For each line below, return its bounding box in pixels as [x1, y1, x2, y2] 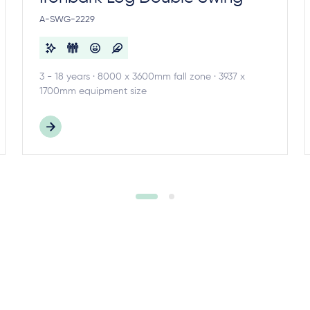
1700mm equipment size [39, 86, 147, 96]
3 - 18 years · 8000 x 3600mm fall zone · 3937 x [39, 72, 245, 82]
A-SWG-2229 [39, 15, 95, 24]
